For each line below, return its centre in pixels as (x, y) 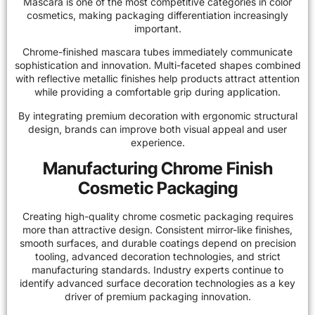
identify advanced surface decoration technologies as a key (157, 283)
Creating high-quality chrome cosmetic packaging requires (157, 216)
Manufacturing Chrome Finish (157, 168)
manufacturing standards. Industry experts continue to (157, 269)
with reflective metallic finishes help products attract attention (157, 79)
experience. (157, 142)
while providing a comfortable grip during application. (157, 92)
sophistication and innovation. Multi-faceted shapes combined (157, 65)
